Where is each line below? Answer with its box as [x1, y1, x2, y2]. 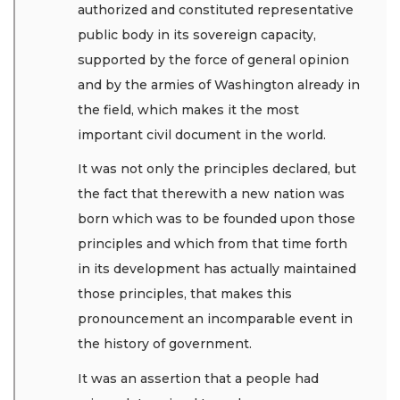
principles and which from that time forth [78, 236, 347, 253]
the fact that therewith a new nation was [78, 186, 345, 203]
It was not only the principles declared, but [78, 161, 356, 178]
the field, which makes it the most [78, 101, 299, 118]
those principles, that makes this [78, 286, 292, 303]
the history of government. [78, 336, 255, 353]
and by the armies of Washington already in [78, 76, 360, 93]
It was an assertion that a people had [78, 370, 319, 387]
